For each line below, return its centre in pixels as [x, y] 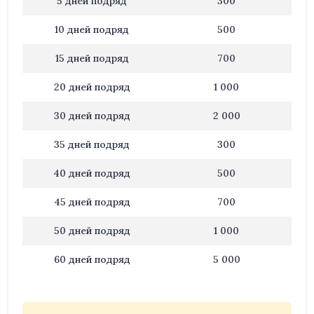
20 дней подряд [92, 87]
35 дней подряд [92, 144]
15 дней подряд [92, 58]
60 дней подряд [92, 259]
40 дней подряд [92, 173]
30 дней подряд [92, 116]
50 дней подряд [92, 231]
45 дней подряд [92, 202]
